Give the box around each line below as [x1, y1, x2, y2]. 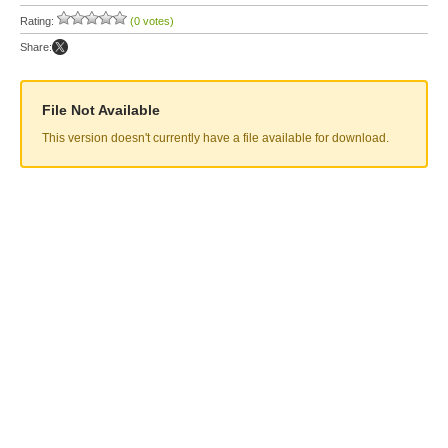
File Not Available [42, 102, 160, 118]
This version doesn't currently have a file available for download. [42, 131, 389, 145]
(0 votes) [130, 15, 174, 27]
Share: [20, 41, 52, 53]
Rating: [20, 15, 57, 27]
